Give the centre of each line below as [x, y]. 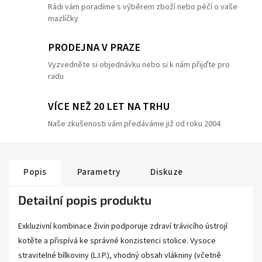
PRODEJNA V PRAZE [94, 47]
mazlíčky [63, 19]
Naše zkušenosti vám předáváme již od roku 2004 [134, 124]
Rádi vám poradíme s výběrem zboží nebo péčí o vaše [143, 7]
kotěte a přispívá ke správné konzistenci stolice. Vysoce [117, 241]
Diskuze [167, 172]
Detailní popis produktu [85, 200]
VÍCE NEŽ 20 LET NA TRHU [109, 106]
